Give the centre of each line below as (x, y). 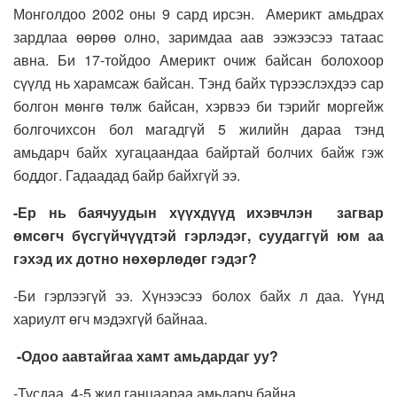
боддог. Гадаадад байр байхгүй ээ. (127, 175)
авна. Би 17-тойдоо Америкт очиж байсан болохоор (198, 60)
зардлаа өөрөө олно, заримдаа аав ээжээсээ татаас (198, 37)
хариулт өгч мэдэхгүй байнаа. (110, 319)
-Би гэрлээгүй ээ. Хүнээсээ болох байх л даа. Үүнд (198, 296)
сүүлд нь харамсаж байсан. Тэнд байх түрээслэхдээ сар (198, 83)
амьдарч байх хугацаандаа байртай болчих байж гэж (198, 152)
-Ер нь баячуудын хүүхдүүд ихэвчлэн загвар (198, 213)
